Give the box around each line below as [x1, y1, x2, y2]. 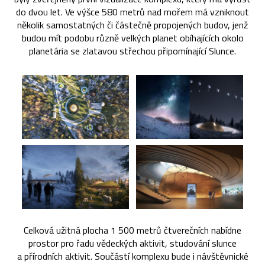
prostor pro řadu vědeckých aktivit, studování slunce [28, 236, 237, 251]
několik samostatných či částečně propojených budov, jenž [17, 17, 248, 32]
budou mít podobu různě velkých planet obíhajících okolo [21, 30, 244, 45]
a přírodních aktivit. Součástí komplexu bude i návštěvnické [17, 249, 248, 264]
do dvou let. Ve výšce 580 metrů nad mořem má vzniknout [16, 4, 249, 19]
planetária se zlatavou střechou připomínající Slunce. [29, 43, 236, 58]
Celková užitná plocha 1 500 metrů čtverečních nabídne [24, 223, 241, 238]
